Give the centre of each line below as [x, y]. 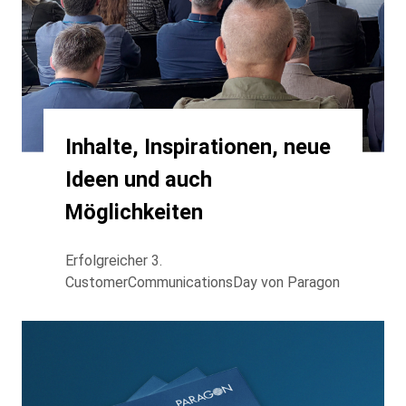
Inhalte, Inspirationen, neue [198, 146]
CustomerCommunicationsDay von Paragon [203, 282]
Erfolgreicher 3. [114, 260]
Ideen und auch [139, 179]
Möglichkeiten [134, 212]
